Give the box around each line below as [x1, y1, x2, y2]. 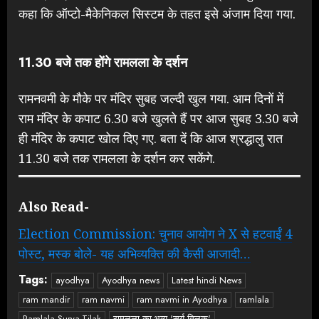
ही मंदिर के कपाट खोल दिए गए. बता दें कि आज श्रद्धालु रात [19, 129, 283, 147]
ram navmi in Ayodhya [137, 292, 227, 306]
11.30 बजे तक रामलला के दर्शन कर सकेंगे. [19, 149, 215, 167]
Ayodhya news [102, 273, 159, 287]
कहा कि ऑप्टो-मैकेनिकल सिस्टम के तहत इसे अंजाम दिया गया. [19, 4, 296, 22]
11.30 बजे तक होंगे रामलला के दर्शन [19, 53, 187, 72]
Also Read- [19, 197, 89, 215]
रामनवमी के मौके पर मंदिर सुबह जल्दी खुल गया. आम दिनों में [19, 89, 283, 107]
